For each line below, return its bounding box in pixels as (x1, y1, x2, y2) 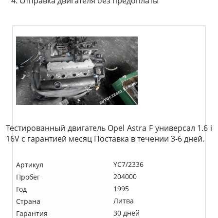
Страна (16, 197, 40, 206)
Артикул (16, 160, 43, 169)
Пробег (16, 172, 40, 182)
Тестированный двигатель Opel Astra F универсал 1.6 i (6, 123, 212, 133)
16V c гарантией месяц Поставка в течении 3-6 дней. (6, 133, 204, 144)
